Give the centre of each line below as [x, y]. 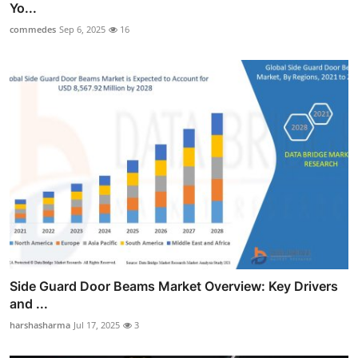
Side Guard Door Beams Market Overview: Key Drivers [174, 286]
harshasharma [40, 325]
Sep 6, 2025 [82, 29]
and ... [29, 304]
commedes [33, 29]
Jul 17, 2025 [97, 325]
